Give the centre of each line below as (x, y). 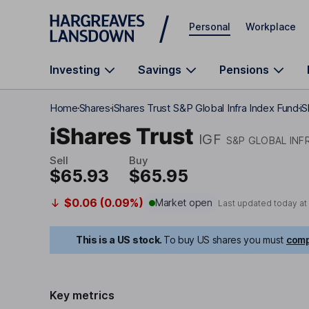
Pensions (244, 70)
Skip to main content (99, 17)
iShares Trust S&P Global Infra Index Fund (205, 108)
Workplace (271, 26)
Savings (160, 70)
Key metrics (82, 295)
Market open (183, 202)
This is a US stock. (119, 240)
